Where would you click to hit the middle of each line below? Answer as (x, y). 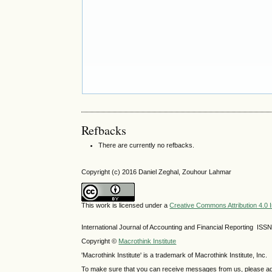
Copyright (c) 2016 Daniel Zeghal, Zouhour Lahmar (157, 172)
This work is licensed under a (126, 206)
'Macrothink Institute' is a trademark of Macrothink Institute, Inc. (175, 255)
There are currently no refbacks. (147, 145)
